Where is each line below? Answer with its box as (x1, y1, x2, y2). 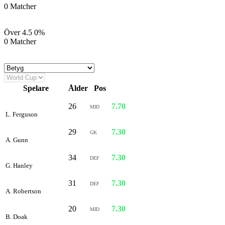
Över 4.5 (4, 28, 32, 37)
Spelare (23, 83, 49, 92)
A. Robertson (6, 187, 41, 195)
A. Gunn (6, 136, 28, 144)
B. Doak (6, 212, 28, 220)
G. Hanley (6, 161, 33, 169)
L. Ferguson (6, 110, 38, 118)
